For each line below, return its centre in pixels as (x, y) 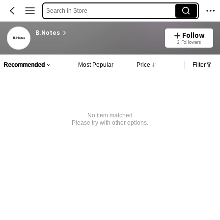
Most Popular (96, 65)
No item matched (110, 116)
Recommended (24, 65)
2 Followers (189, 42)
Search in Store (67, 11)
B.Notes (47, 33)
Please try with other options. (110, 123)
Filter (199, 65)
